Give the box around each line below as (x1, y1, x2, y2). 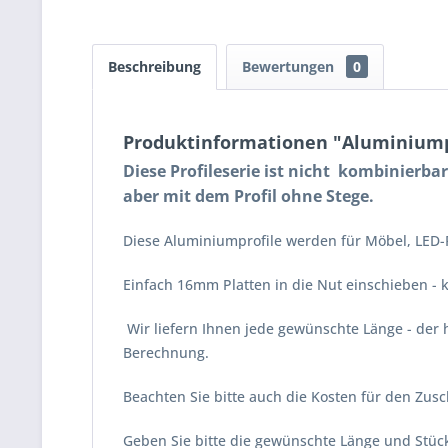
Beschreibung (108, 57, 201, 76)
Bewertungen (242, 57, 338, 76)
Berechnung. (123, 343, 209, 362)
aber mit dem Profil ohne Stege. (123, 185, 374, 207)
